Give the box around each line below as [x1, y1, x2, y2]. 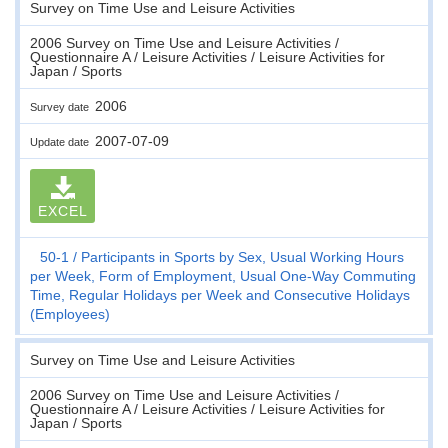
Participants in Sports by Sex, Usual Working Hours [81, 248, 404, 265]
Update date [30, 135, 95, 148]
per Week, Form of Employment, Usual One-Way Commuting [30, 267, 416, 284]
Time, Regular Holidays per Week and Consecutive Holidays [30, 286, 410, 303]
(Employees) [30, 305, 110, 322]
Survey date [30, 100, 95, 113]
